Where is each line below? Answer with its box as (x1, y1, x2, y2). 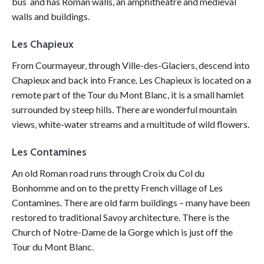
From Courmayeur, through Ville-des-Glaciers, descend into (12, 60, 250, 71)
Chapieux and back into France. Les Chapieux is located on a (12, 74, 251, 86)
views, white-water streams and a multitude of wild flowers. (12, 118, 249, 130)
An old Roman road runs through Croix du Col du (12, 167, 204, 179)
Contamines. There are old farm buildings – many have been (12, 197, 250, 209)
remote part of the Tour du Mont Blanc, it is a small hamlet (12, 89, 244, 101)
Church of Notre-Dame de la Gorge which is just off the (12, 226, 233, 238)
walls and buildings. (12, 11, 90, 22)
